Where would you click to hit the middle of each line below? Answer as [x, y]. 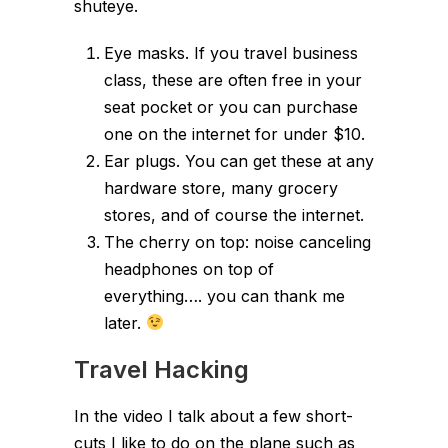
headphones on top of [189, 268]
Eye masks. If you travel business [231, 52]
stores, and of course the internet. [234, 214]
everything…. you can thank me [224, 295]
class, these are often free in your [233, 79]
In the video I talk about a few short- [213, 415]
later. [125, 322]
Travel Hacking [161, 369]
